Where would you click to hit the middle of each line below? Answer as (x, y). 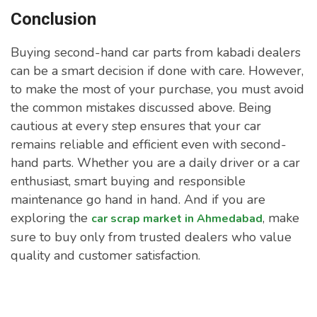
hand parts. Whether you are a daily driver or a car (155, 163)
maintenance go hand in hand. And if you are (138, 200)
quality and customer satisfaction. (105, 256)
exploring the (51, 218)
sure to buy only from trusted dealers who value (151, 237)
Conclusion (53, 19)
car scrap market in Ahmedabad (177, 219)
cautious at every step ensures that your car (136, 126)
